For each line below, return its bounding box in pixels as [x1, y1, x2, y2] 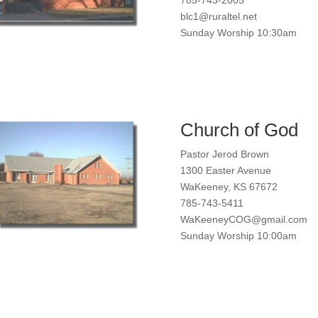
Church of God [180, 119, 298, 141]
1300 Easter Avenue [180, 164, 271, 176]
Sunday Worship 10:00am [180, 229, 297, 241]
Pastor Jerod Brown [180, 148, 269, 160]
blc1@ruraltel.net [180, 10, 257, 22]
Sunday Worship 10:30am [180, 26, 297, 38]
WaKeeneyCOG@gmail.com [180, 213, 307, 225]
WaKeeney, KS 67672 [180, 180, 278, 192]
